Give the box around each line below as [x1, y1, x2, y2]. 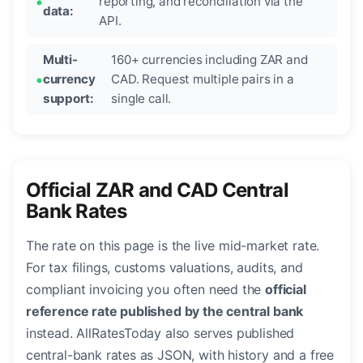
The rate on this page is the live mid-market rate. [26, 237, 320, 254]
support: [42, 91, 94, 107]
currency [42, 71, 96, 88]
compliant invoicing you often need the [26, 281, 266, 298]
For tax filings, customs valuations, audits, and [26, 259, 303, 276]
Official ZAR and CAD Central [26, 178, 288, 203]
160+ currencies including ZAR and [111, 52, 308, 68]
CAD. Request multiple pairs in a [111, 71, 294, 88]
